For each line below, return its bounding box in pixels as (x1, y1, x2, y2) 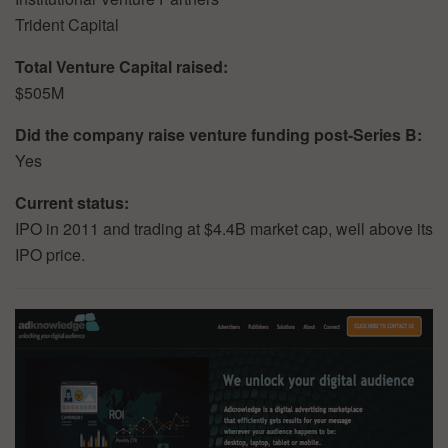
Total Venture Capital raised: (15, 54, 228, 78)
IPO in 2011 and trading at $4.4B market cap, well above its (15, 216, 433, 240)
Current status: (15, 190, 129, 214)
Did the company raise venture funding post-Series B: (15, 122, 422, 146)
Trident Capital (15, 12, 119, 36)
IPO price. (15, 242, 85, 266)
